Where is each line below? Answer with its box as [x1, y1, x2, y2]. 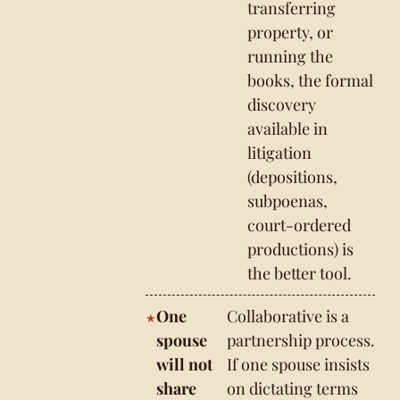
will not [156, 354, 213, 375]
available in [247, 118, 329, 139]
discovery [247, 94, 317, 115]
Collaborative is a [227, 305, 350, 327]
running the [247, 46, 334, 67]
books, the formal [247, 70, 374, 91]
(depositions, [247, 166, 338, 187]
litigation [247, 142, 312, 163]
